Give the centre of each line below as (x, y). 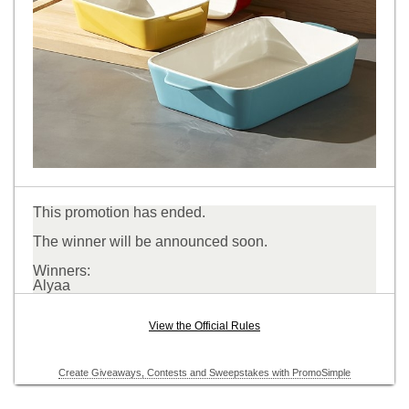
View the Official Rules (204, 325)
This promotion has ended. (119, 212)
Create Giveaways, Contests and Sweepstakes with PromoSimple (204, 372)
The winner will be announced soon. (150, 241)
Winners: (61, 270)
